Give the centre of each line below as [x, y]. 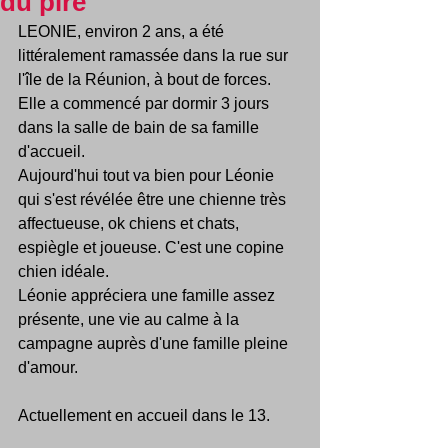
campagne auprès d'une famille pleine [155, 343]
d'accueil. [53, 151]
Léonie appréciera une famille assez [148, 295]
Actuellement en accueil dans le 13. [144, 415]
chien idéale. [63, 271]
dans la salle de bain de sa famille [140, 127]
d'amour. [48, 367]
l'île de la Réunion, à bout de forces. [146, 79]
